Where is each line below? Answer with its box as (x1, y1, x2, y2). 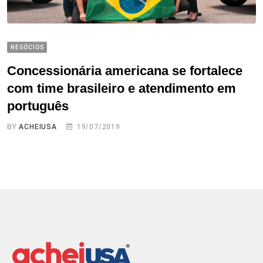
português (7, 98, 69, 113)
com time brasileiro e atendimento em (7, 80, 236, 96)
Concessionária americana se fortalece (7, 63, 242, 78)
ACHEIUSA (19, 122, 57, 131)
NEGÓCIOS (11, 43, 44, 50)
